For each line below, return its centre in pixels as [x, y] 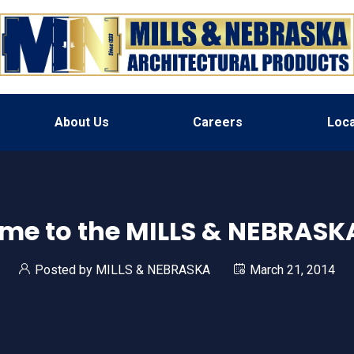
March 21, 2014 [292, 270]
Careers [218, 122]
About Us [81, 122]
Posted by [66, 270]
